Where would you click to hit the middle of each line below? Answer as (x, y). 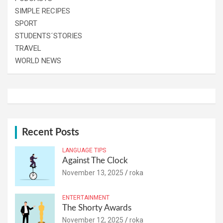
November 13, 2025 (93, 172)
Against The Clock (95, 160)
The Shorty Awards (97, 208)
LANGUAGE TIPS (84, 150)
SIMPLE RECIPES (43, 11)
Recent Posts (51, 132)
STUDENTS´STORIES (49, 36)
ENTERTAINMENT (86, 197)
